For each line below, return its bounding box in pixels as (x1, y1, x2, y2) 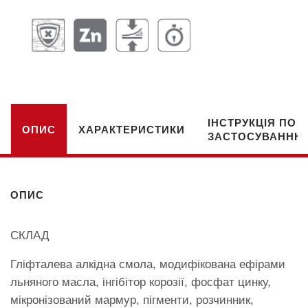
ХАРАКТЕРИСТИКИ (78, 123, 185, 135)
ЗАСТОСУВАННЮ (208, 130, 305, 142)
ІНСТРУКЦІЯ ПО (208, 116, 296, 129)
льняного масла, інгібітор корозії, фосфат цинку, (10, 276, 271, 289)
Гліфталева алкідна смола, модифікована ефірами (10, 258, 285, 272)
